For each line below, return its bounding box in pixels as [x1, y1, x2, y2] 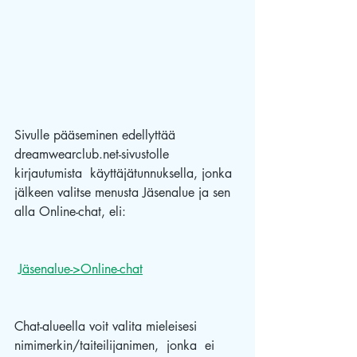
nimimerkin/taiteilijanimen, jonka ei [14, 337, 218, 355]
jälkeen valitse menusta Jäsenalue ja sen [14, 184, 234, 202]
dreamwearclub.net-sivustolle [14, 146, 173, 163]
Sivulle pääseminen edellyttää [14, 127, 179, 144]
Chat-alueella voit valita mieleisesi [14, 318, 201, 335]
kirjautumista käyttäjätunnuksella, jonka [14, 165, 236, 182]
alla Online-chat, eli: [14, 203, 130, 221]
